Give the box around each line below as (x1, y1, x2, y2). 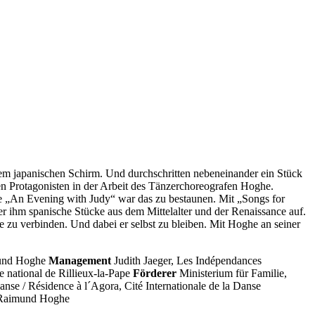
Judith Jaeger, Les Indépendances (111, 254, 262, 266)
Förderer (133, 266, 176, 279)
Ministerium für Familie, (176, 266, 287, 279)
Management (49, 254, 111, 266)
